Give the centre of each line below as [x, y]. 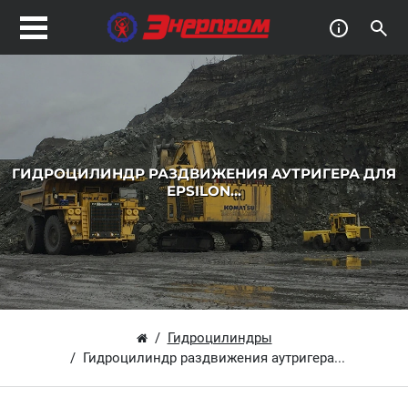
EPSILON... [204, 191]
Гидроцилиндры [219, 338]
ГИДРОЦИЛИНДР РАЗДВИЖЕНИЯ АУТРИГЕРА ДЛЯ [204, 173]
